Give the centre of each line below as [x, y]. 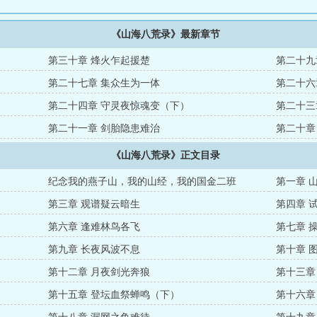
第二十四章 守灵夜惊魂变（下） [119, 106]
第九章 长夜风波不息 [94, 249]
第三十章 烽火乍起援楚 [99, 60]
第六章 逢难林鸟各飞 [94, 227]
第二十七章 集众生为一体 [104, 83]
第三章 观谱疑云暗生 [94, 204]
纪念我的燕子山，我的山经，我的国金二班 [143, 181]
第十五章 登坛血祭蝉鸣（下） [114, 295]
